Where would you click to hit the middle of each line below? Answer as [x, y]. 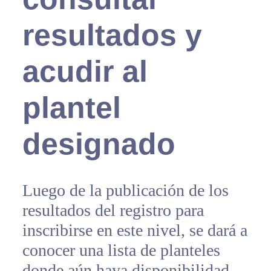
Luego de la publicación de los [125, 191]
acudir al [85, 72]
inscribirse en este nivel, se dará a [135, 230]
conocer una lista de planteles [121, 250]
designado [99, 144]
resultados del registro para [113, 211]
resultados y [112, 35]
